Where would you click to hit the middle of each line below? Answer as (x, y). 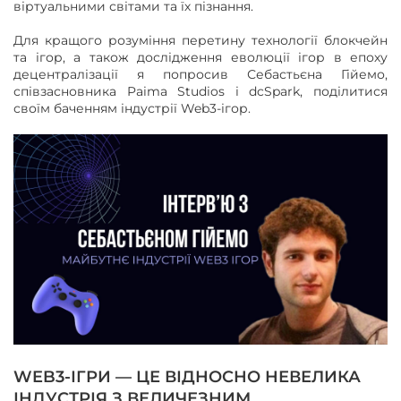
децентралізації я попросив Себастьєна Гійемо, (200, 74)
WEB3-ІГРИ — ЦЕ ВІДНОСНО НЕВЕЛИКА (187, 377)
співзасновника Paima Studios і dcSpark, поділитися (200, 91)
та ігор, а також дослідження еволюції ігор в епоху (200, 57)
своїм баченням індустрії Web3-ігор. (132, 108)
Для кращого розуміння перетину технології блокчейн (200, 40)
